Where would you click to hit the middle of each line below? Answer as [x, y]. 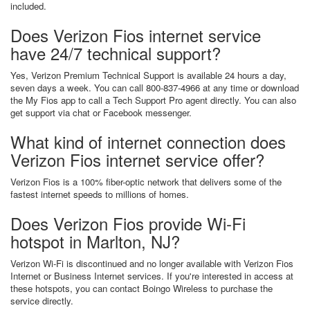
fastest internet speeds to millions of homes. [100, 194]
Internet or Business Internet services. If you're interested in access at [152, 276]
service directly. [42, 301]
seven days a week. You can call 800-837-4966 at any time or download [155, 88]
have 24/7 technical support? [116, 53]
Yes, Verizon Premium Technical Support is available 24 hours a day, [148, 75]
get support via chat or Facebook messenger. [101, 112]
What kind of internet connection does [148, 142]
